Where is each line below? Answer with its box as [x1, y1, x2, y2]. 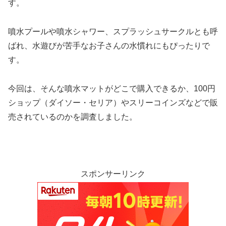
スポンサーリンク [81, 169, 145, 179]
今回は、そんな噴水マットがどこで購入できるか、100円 [8, 84, 215, 93]
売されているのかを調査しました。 [8, 112, 137, 121]
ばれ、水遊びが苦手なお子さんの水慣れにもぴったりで [8, 41, 210, 50]
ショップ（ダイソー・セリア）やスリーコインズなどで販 [8, 98, 218, 107]
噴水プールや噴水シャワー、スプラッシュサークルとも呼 [8, 27, 218, 36]
